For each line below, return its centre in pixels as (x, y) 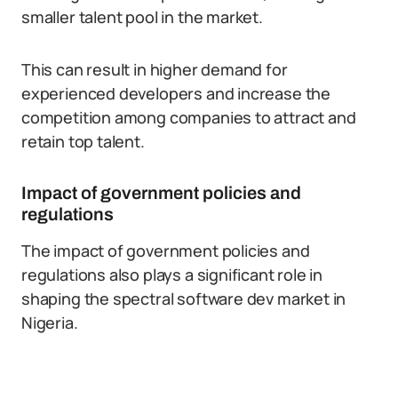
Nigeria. (50, 322)
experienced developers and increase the (176, 93)
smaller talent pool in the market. (142, 17)
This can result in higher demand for (155, 69)
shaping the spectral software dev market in (184, 298)
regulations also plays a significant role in (172, 275)
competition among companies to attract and (189, 117)
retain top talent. (83, 141)
